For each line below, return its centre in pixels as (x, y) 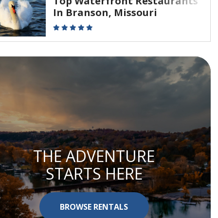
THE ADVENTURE (94, 156)
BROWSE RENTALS (94, 207)
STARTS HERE (94, 173)
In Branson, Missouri (105, 12)
